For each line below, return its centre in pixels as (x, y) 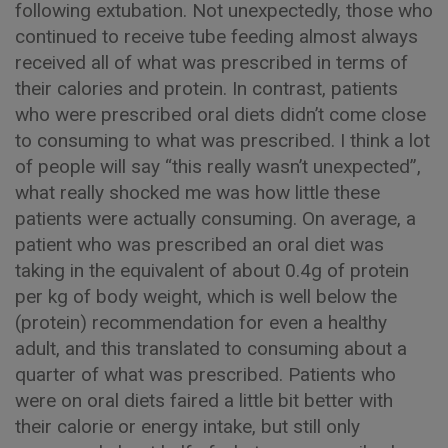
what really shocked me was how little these (197, 193)
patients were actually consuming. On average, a (215, 219)
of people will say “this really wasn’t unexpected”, (218, 167)
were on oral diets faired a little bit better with (204, 401)
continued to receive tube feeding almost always (216, 37)
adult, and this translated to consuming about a (211, 349)
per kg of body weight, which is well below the (206, 297)
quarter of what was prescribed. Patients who (205, 375)
